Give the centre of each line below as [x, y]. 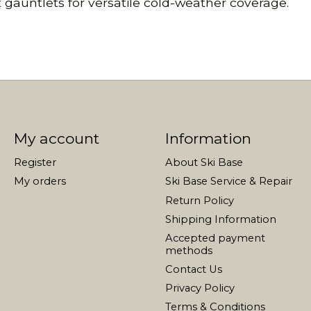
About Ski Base [204, 163]
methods [188, 250]
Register [35, 163]
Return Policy [199, 200]
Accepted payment [215, 238]
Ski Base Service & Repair [228, 182]
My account [56, 139]
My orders [40, 182]
